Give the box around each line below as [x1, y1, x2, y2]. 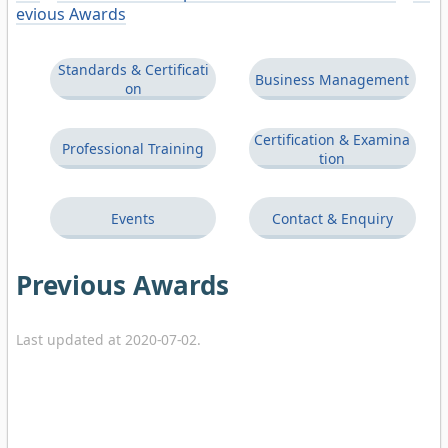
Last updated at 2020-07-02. [16, 330, 201, 350]
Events [111, 208, 155, 228]
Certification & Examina [254, 129, 411, 149]
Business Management [255, 69, 410, 89]
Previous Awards [16, 266, 229, 303]
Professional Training [62, 139, 204, 159]
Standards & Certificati [57, 60, 209, 80]
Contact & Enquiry [271, 208, 393, 228]
